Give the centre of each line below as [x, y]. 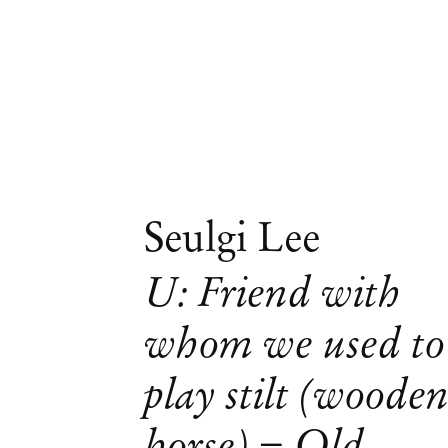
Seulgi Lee [232, 236]
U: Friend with [273, 291]
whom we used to [295, 342]
